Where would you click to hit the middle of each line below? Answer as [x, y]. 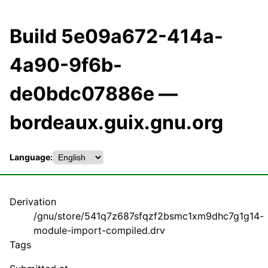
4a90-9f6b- [66, 65]
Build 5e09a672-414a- [116, 36]
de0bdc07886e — [94, 94]
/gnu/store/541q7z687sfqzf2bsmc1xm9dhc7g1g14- [149, 216]
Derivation [33, 201]
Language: [31, 157]
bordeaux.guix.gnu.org [116, 123]
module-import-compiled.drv [99, 230]
